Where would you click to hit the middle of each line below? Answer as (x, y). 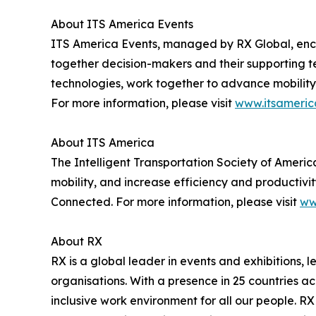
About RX (77, 241)
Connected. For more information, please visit (175, 201)
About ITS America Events (122, 24)
